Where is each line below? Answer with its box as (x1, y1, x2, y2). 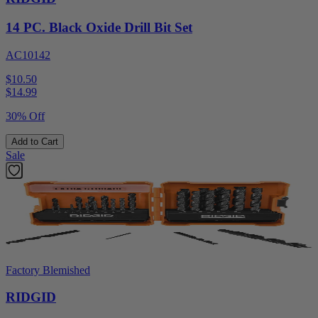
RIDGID (6, 290, 56, 305)
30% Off (6, 109, 45, 122)
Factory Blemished (6, 263, 90, 276)
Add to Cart (11, 136, 58, 147)
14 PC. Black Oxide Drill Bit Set (6, 19, 192, 35)
